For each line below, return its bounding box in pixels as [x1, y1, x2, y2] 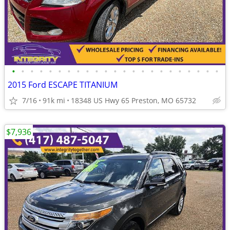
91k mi [43, 95, 65, 105]
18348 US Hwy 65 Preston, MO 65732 [71, 95, 196, 105]
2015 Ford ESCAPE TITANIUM [8, 79, 118, 90]
